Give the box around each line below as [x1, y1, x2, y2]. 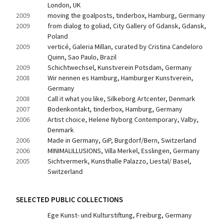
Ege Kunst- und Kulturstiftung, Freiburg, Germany [48, 211, 192, 220]
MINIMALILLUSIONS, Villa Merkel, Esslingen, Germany [48, 146, 200, 155]
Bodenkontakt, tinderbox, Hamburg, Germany [48, 105, 182, 113]
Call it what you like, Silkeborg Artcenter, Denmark [48, 94, 195, 103]
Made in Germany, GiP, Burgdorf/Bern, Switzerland [48, 136, 196, 145]
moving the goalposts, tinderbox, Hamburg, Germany [48, 11, 205, 20]
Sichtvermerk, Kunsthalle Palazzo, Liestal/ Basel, [48, 157, 191, 166]
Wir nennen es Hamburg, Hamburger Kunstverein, [48, 73, 193, 82]
